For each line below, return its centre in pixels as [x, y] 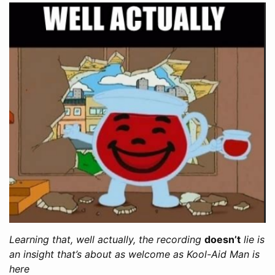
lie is [254, 239]
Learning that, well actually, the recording [105, 239]
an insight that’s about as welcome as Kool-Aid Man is [134, 254]
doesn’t [223, 239]
